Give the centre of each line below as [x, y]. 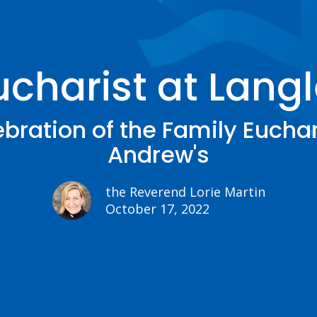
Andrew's [158, 155]
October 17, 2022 [157, 209]
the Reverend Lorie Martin [185, 192]
